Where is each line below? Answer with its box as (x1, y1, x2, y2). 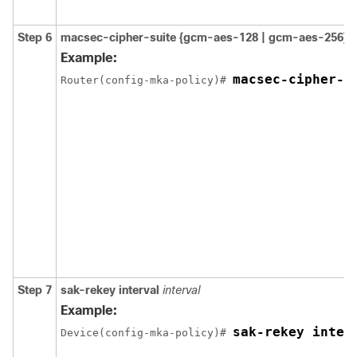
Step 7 (18, 284, 52, 296)
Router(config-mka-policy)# (61, 74, 233, 86)
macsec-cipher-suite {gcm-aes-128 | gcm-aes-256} (61, 31, 347, 44)
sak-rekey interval (61, 284, 159, 296)
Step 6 (18, 31, 52, 44)
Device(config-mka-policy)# (61, 327, 233, 339)
